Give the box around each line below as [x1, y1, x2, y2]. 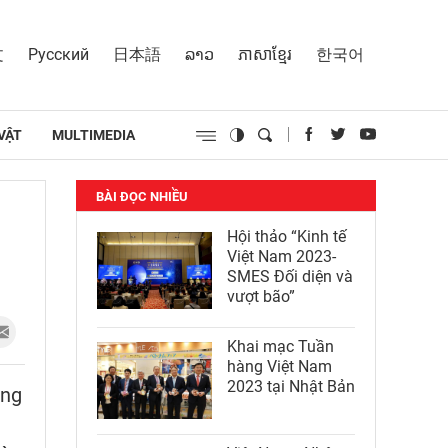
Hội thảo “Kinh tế [227, 227, 346, 246]
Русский [28, 44, 89, 64]
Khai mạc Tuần [227, 337, 334, 356]
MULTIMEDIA [52, 126, 135, 143]
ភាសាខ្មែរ [238, 44, 292, 64]
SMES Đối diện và [227, 267, 353, 286]
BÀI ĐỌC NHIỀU [96, 189, 188, 204]
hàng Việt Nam [227, 357, 332, 376]
